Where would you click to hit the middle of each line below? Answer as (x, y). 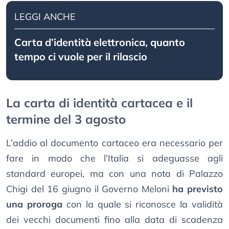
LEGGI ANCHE (45, 17)
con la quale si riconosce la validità (142, 204)
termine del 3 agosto (66, 119)
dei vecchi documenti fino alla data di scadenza (114, 220)
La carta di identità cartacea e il (99, 103)
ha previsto (198, 189)
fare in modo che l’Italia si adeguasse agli (114, 158)
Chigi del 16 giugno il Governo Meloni (89, 189)
